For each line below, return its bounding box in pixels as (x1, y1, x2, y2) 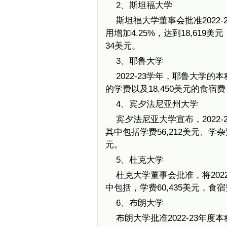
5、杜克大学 (116, 155, 164, 165)
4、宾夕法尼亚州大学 (116, 99, 198, 109)
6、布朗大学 (116, 198, 164, 208)
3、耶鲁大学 (116, 56, 164, 66)
